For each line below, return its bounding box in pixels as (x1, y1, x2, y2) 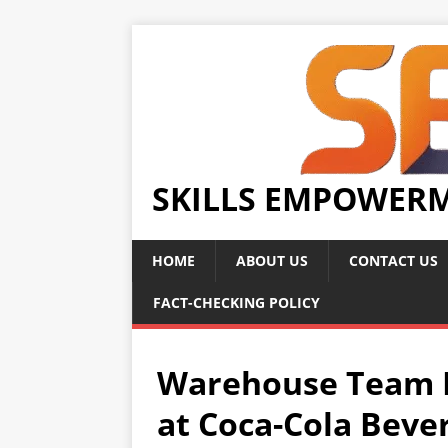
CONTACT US (349, 251, 438, 270)
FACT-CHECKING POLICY (153, 293, 320, 312)
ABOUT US (236, 251, 308, 270)
